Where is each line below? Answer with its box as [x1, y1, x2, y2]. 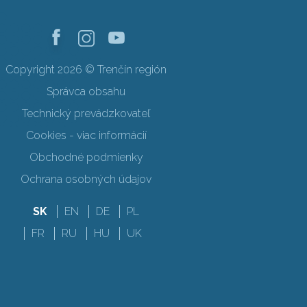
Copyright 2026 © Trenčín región [5, 63, 167, 76]
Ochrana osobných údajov [21, 173, 152, 186]
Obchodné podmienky [29, 151, 143, 164]
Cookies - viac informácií [25, 129, 147, 142]
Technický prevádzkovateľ [22, 107, 151, 120]
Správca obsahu [47, 85, 126, 98]
